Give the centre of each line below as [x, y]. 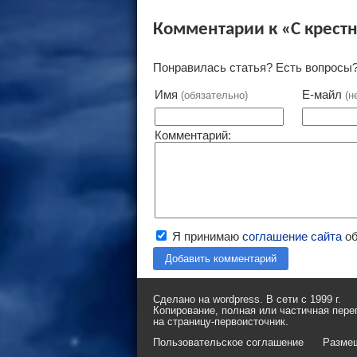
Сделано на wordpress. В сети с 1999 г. [247, 299]
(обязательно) [214, 95]
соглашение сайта [292, 236]
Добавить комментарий [221, 258]
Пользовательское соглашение [228, 343]
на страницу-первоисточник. [221, 322]
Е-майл [324, 94]
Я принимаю [206, 236]
